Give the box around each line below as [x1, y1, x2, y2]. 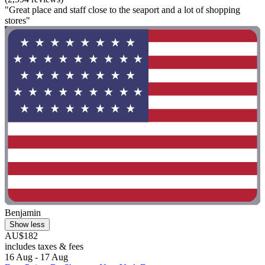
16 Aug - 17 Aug [5, 251, 68, 262]
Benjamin [5, 207, 41, 218]
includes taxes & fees [5, 241, 83, 251]
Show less [9, 219, 45, 229]
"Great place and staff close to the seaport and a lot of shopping [5, 5, 240, 15]
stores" [5, 15, 30, 26]
